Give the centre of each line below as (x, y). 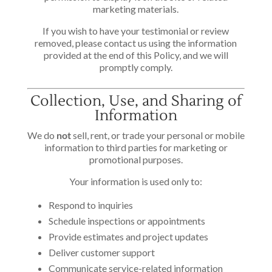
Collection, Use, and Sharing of (136, 101)
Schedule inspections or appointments (127, 221)
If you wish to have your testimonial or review (136, 31)
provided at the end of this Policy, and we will (136, 55)
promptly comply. (136, 67)
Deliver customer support (101, 252)
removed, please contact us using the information (136, 43)
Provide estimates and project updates (128, 236)
